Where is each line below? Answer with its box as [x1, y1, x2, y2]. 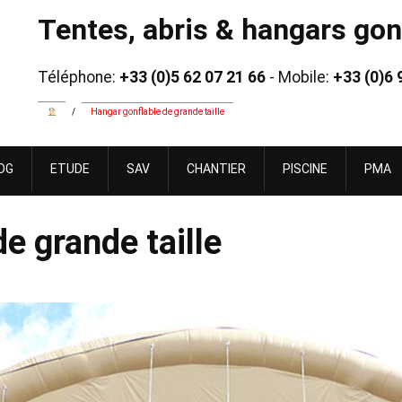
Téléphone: [38, 68, 119, 86]
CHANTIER [186, 162, 246, 176]
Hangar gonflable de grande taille [91, 107, 225, 117]
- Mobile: [266, 68, 333, 86]
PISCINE [282, 162, 328, 176]
